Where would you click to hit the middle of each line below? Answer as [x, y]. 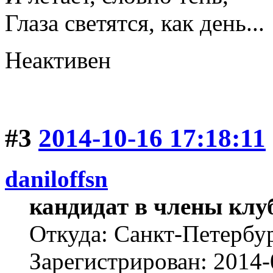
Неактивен [58, 60]
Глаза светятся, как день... [135, 23]
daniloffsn [56, 179]
